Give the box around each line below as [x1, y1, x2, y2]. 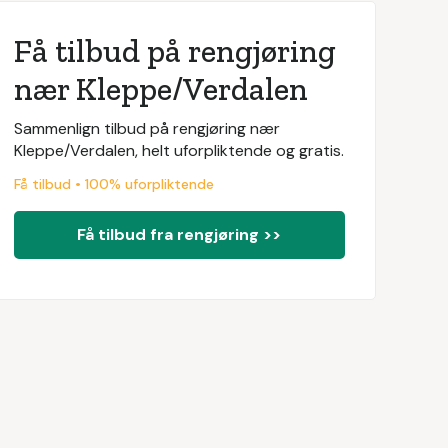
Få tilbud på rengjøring [13, 32, 336, 70]
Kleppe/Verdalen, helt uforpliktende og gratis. [13, 140, 344, 161]
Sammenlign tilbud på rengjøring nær [13, 118, 280, 139]
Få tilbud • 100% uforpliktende [13, 175, 214, 193]
